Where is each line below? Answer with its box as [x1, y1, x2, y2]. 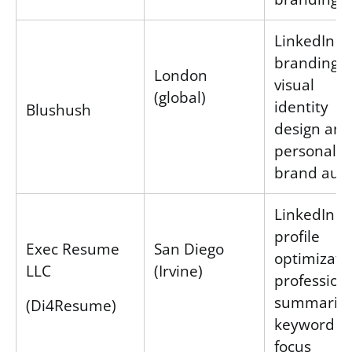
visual [274, 73, 314, 95]
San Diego [154, 237, 224, 259]
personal [274, 139, 336, 161]
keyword [274, 313, 335, 335]
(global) [154, 86, 206, 108]
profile [274, 225, 320, 247]
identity [274, 95, 328, 117]
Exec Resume [26, 237, 119, 259]
